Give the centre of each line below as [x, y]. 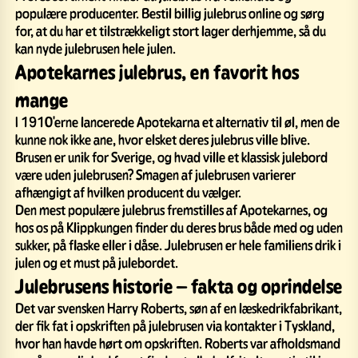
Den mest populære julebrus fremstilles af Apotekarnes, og [171, 209]
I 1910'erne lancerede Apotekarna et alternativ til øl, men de [177, 121]
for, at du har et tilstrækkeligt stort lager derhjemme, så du [171, 30]
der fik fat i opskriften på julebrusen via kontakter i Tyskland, [175, 325]
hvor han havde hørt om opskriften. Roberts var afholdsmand [178, 342]
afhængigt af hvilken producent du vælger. [128, 191]
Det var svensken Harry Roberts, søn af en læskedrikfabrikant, [179, 307]
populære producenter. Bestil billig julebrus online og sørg [170, 12]
